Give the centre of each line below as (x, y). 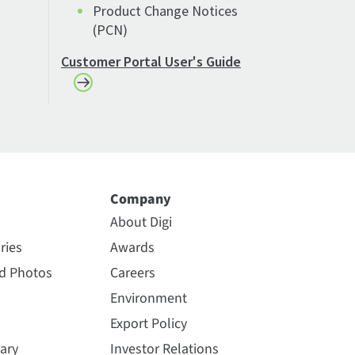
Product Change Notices (165, 11)
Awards (132, 247)
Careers (132, 273)
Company (140, 199)
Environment (148, 298)
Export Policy (148, 323)
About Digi (141, 222)
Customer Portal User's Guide (151, 62)
